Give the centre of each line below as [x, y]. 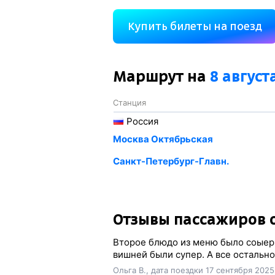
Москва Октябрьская [163, 139]
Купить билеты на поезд [195, 26]
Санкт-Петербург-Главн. [171, 161]
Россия [142, 121]
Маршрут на [161, 76]
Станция [129, 103]
